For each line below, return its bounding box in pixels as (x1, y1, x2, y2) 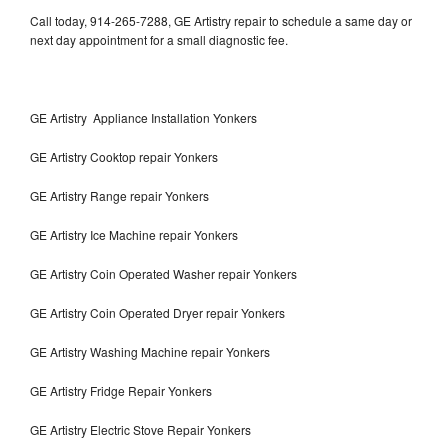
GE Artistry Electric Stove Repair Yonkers (30, 421, 251, 439)
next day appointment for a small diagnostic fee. (30, 31, 288, 49)
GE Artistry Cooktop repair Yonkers (30, 148, 218, 166)
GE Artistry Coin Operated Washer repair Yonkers (30, 265, 297, 283)
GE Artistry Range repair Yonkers (30, 187, 209, 205)
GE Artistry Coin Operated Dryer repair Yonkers (30, 304, 285, 322)
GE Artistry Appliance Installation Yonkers (30, 109, 257, 127)
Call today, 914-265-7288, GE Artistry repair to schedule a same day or (30, 12, 412, 30)
